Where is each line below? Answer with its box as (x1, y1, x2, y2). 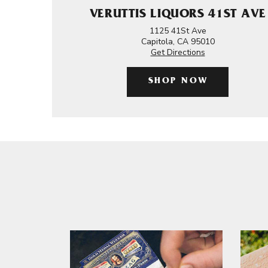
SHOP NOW (148, 77, 208, 86)
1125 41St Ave (149, 25, 206, 36)
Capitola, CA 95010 (141, 36, 215, 47)
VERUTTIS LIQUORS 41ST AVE (89, 9, 266, 22)
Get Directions (150, 47, 205, 58)
